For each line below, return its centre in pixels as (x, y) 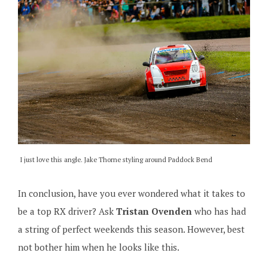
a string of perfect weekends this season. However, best (131, 229)
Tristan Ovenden (154, 211)
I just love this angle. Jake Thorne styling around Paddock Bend (116, 159)
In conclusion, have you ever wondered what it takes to (131, 193)
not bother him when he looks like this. (98, 247)
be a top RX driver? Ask (67, 211)
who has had (219, 211)
